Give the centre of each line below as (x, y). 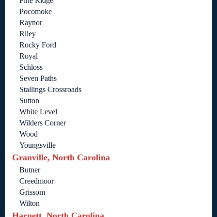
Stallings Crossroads (50, 90)
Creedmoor (37, 181)
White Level (38, 112)
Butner (30, 170)
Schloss (31, 67)
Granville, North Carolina (61, 158)
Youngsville (38, 145)
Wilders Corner (43, 123)
